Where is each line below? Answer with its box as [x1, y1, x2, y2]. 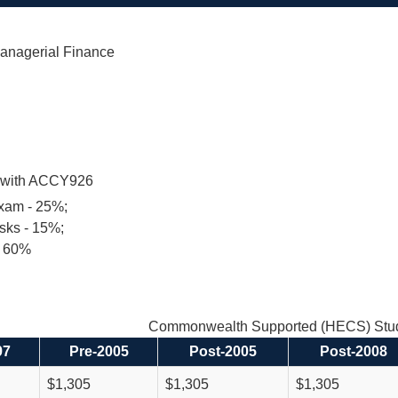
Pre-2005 [68, 344, 129, 359]
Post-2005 [189, 344, 257, 359]
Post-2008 [320, 344, 387, 359]
